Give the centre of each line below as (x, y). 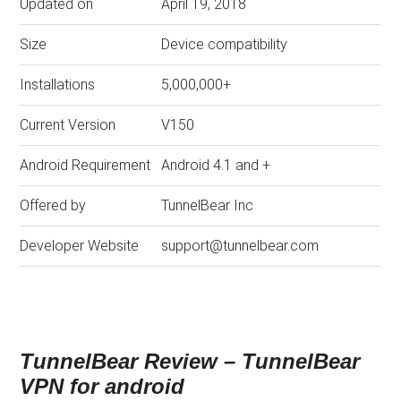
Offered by (53, 205)
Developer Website (80, 245)
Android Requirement (85, 165)
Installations (58, 84)
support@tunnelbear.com (240, 245)
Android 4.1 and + (216, 165)
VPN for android (102, 386)
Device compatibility (225, 44)
